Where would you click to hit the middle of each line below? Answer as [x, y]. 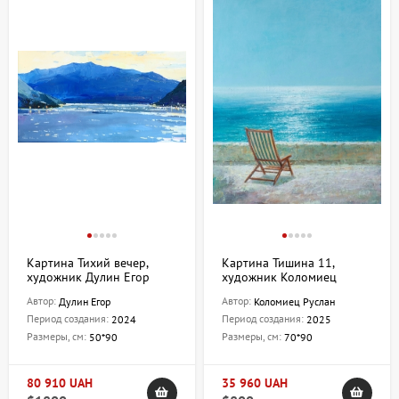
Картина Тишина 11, [278, 263]
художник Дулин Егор [88, 277]
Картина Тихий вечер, [87, 263]
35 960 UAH [255, 383]
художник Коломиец [279, 277]
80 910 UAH [60, 383]
